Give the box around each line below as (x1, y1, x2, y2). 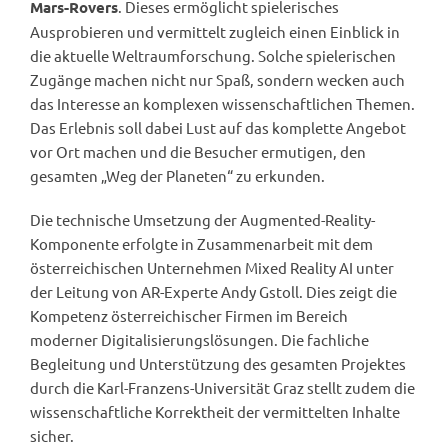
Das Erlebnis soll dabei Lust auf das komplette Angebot (30, 118, 406, 138)
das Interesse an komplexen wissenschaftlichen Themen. (30, 94, 415, 114)
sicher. (30, 426, 74, 446)
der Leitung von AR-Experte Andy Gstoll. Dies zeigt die (30, 282, 397, 302)
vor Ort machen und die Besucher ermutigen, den (30, 142, 366, 162)
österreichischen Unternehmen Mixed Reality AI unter (30, 258, 394, 278)
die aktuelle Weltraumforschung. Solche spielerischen (30, 46, 396, 66)
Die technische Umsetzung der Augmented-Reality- (30, 210, 375, 230)
